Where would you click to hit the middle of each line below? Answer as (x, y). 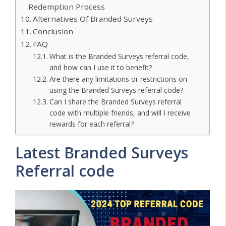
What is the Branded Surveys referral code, (119, 56)
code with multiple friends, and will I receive (120, 113)
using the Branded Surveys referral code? (116, 90)
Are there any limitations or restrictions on (118, 79)
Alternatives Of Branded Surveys (93, 19)
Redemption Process (67, 7)
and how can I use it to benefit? (100, 68)
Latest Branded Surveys (102, 153)
